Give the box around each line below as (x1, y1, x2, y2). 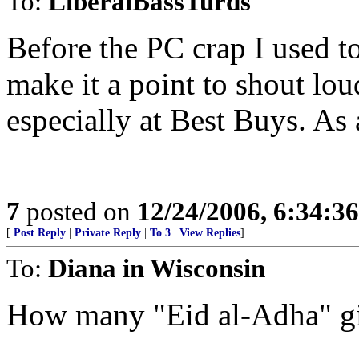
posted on (20, 196, 137, 226)
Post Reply (14, 227, 66, 239)
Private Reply (75, 227, 141, 239)
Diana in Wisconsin (48, 253, 265, 283)
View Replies (179, 227, 240, 239)
